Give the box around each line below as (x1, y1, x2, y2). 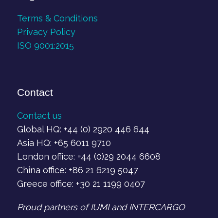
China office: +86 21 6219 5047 (17, 164, 138, 175)
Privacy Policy (17, 27, 75, 37)
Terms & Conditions (17, 13, 98, 24)
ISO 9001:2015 (17, 40, 74, 51)
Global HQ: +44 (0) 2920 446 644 (17, 124, 149, 134)
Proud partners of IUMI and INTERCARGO (17, 201, 185, 212)
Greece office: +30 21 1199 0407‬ (17, 178, 145, 189)
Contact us (17, 110, 62, 121)
